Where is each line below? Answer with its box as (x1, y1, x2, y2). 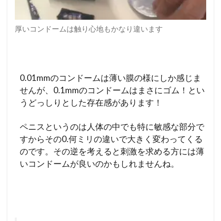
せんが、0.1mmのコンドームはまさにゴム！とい (20, 84, 205, 95)
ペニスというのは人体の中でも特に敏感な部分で (20, 121, 204, 132)
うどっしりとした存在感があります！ (20, 97, 162, 108)
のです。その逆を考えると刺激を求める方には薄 (20, 146, 204, 156)
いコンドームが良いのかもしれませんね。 (20, 158, 179, 169)
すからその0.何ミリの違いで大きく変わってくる (20, 133, 203, 144)
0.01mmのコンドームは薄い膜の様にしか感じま (20, 72, 201, 83)
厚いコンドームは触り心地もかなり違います (15, 24, 163, 33)
